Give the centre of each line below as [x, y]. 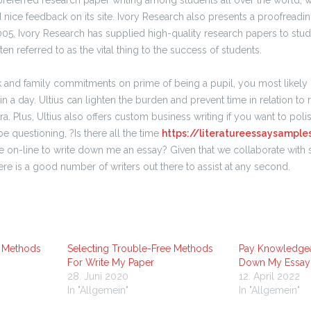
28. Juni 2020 [98, 276]
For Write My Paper [110, 262]
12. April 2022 [269, 276]
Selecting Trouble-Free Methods [140, 249]
